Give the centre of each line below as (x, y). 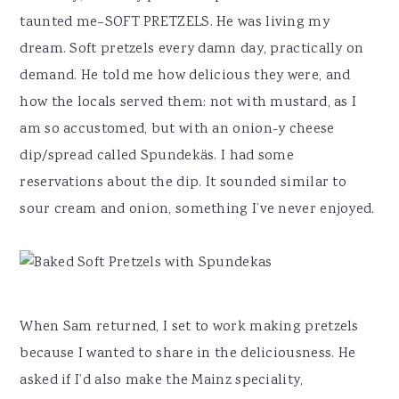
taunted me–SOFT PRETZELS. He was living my (175, 23)
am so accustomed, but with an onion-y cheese (177, 130)
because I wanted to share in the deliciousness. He (188, 354)
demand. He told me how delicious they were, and (185, 77)
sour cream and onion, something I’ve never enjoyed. (197, 210)
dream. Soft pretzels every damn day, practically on (192, 50)
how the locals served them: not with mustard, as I (188, 103)
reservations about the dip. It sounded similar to (183, 183)
